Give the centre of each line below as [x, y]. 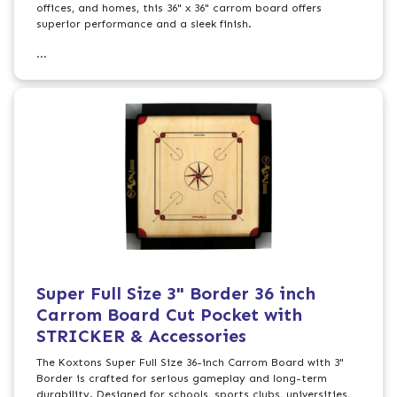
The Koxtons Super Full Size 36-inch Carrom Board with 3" [191, 362]
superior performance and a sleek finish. [144, 24]
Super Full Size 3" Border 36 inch [176, 293]
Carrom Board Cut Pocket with [170, 314]
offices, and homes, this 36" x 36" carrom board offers [179, 8]
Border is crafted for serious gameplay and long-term [182, 378]
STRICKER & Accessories [142, 335]
